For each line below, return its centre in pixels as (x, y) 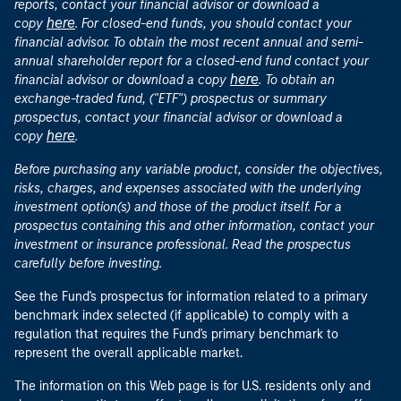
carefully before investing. (88, 264)
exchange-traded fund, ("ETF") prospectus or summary (171, 99)
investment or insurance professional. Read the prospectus (183, 245)
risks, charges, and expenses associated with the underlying (188, 188)
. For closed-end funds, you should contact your (213, 24)
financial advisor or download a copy (122, 80)
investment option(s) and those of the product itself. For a (178, 207)
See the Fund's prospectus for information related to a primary (191, 297)
